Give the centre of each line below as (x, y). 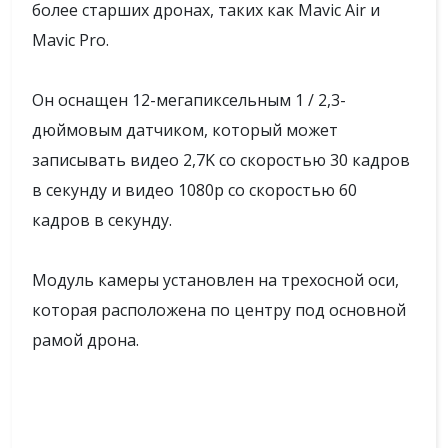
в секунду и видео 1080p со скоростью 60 (194, 190)
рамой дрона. (85, 340)
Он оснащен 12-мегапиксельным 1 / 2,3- (189, 100)
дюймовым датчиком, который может (185, 130)
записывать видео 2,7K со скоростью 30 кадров (221, 160)
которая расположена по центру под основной (219, 310)
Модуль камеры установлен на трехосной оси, (215, 280)
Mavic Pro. (70, 40)
